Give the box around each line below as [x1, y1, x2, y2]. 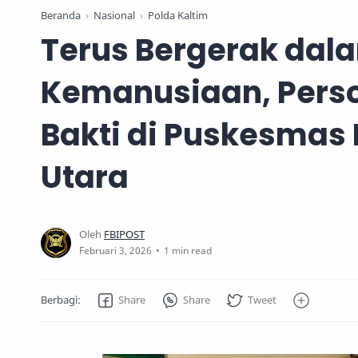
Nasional [93, 9, 135, 23]
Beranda [41, 9, 81, 23]
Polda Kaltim [148, 9, 208, 23]
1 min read [164, 244, 212, 258]
